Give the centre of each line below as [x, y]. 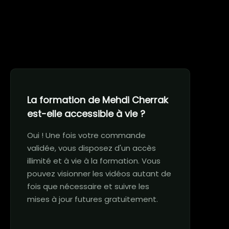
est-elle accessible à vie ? [86, 114]
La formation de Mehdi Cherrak [98, 100]
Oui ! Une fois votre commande [86, 135]
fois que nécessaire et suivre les [88, 186]
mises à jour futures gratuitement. [93, 199]
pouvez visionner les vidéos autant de [99, 174]
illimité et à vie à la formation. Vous [94, 161]
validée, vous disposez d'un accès [91, 148]
